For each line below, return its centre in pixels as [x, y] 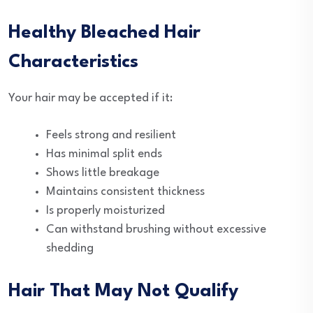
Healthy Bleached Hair [104, 33]
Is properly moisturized [105, 211]
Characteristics [73, 62]
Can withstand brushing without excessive [156, 230]
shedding [70, 248]
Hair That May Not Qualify [123, 291]
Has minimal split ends [104, 154]
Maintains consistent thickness [125, 192]
